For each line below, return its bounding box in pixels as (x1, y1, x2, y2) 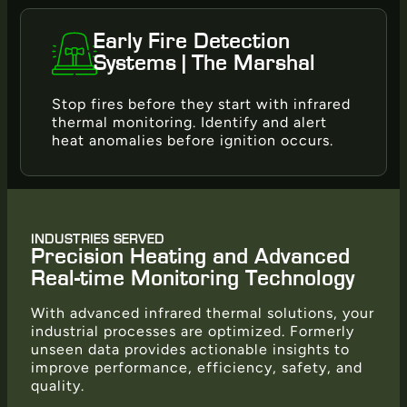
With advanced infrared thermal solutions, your (31, 304, 374, 323)
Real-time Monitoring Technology (31, 268, 354, 291)
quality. (31, 377, 84, 395)
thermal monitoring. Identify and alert (52, 114, 327, 132)
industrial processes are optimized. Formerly (31, 323, 354, 341)
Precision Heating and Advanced (31, 246, 350, 269)
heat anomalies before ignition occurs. (52, 132, 333, 150)
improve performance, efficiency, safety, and (31, 359, 362, 377)
